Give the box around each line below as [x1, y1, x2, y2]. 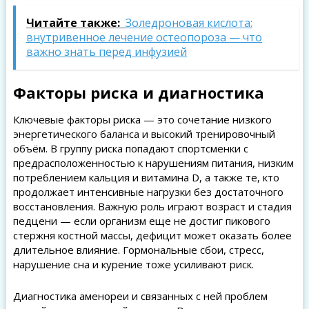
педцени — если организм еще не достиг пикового [12, 214, 270, 228]
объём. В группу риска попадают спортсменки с [12, 141, 248, 155]
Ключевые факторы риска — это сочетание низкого [12, 112, 272, 126]
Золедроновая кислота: [125, 15, 252, 30]
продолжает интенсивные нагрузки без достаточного [12, 185, 283, 199]
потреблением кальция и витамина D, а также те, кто [12, 170, 279, 184]
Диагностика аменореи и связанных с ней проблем [12, 289, 268, 303]
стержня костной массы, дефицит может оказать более [12, 228, 292, 242]
